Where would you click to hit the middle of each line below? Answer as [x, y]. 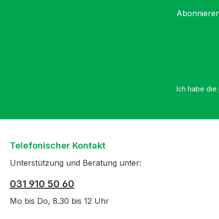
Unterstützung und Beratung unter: [76, 163]
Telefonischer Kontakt [58, 146]
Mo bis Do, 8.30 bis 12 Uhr [59, 201]
